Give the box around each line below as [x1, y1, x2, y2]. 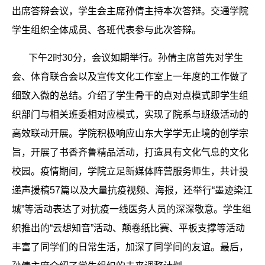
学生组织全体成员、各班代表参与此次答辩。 [12, 25, 201, 35]
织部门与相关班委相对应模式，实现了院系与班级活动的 [12, 109, 248, 120]
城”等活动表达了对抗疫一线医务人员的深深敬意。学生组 [12, 204, 251, 215]
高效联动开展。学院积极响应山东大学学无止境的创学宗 [12, 128, 248, 139]
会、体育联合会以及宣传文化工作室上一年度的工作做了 [12, 72, 248, 82]
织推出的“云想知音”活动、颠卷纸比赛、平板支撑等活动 [12, 223, 245, 234]
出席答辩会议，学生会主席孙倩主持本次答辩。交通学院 [12, 6, 248, 17]
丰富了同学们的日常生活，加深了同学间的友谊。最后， [12, 242, 248, 253]
